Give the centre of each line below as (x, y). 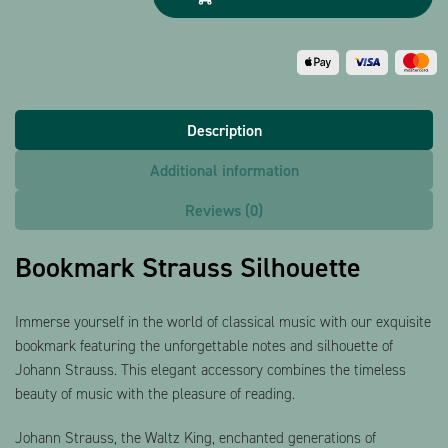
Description (224, 130)
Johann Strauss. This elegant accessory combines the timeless (210, 369)
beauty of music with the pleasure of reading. (155, 393)
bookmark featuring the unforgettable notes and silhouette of (204, 345)
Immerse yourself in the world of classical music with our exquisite (223, 321)
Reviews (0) (224, 210)
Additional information (224, 170)
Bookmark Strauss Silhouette (188, 267)
